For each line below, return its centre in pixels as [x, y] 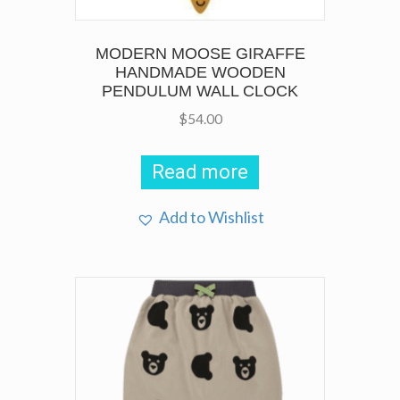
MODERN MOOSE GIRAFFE [200, 54]
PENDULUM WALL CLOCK [200, 92]
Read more [200, 172]
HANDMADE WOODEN [200, 73]
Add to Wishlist [211, 217]
